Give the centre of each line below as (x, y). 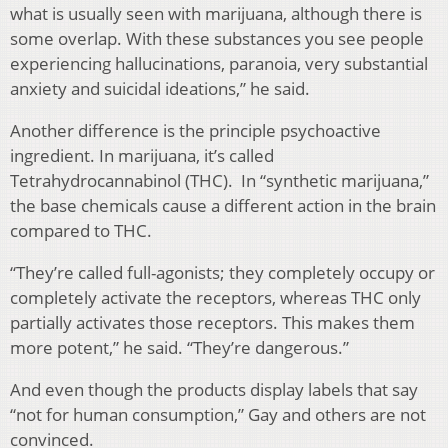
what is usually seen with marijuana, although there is (216, 14)
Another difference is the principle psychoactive (195, 131)
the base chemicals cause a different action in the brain (223, 206)
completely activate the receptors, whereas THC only (215, 298)
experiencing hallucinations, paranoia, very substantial (219, 64)
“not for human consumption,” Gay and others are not (218, 415)
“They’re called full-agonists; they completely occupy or (222, 273)
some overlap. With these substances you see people (217, 39)
